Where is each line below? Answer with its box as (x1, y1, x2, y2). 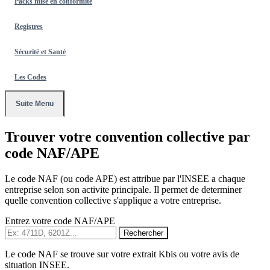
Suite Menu (16, 99, 54, 108)
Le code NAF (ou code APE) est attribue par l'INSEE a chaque (5, 173, 245, 184)
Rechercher (124, 228, 163, 237)
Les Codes (14, 73, 46, 81)
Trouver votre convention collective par (5, 128, 250, 145)
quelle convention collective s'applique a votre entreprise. (5, 195, 221, 206)
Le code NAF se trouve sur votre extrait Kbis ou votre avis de (5, 248, 239, 259)
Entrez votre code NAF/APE (5, 215, 115, 226)
